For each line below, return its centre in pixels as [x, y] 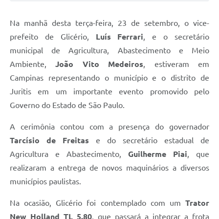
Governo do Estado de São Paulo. [67, 105]
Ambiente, [33, 64]
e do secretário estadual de [149, 140]
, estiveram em [176, 64]
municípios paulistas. [45, 181]
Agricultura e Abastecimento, [69, 154]
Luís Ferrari [120, 36]
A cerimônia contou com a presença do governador [109, 126]
